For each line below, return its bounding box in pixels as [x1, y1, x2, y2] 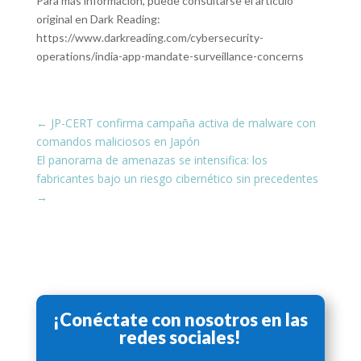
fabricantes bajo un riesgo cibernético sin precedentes [35, 171, 318, 186]
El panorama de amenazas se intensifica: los [35, 152, 268, 168]
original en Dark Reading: [35, 12, 160, 26]
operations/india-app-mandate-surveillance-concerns [35, 49, 304, 63]
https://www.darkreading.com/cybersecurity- [35, 31, 263, 44]
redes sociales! [119, 326, 242, 348]
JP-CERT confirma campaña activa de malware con [50, 115, 316, 131]
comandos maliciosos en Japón [35, 134, 200, 149]
